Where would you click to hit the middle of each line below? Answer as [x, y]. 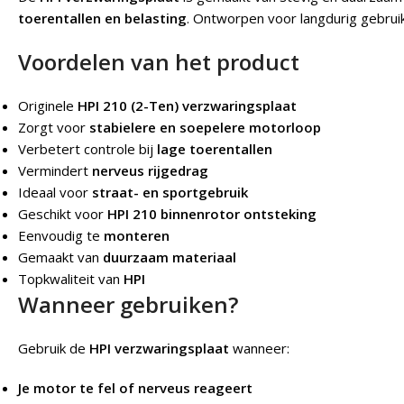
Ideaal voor [55, 192]
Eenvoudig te [61, 235]
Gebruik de [54, 348]
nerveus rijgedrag [150, 170]
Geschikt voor [63, 213]
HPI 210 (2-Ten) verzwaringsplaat [187, 105]
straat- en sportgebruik [170, 192]
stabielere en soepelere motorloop [205, 127]
